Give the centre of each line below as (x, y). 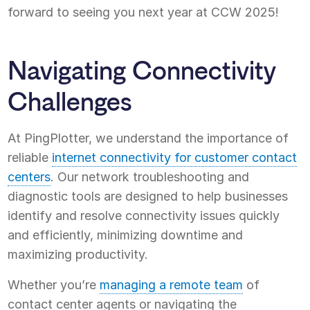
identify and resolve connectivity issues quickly (144, 215)
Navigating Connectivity (142, 71)
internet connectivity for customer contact (175, 157)
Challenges (70, 102)
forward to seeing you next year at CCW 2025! (144, 12)
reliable (30, 157)
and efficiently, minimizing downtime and (126, 235)
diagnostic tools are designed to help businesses (148, 196)
